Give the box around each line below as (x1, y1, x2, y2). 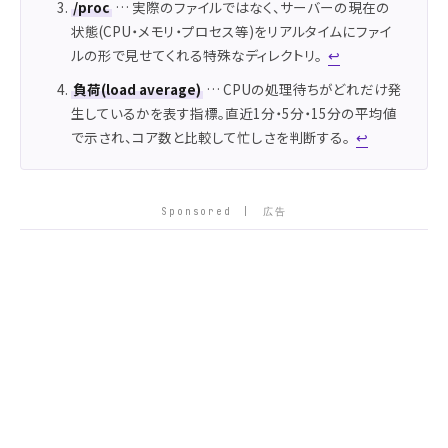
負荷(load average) (72, 79, 201, 100)
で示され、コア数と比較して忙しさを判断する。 (70, 127, 350, 148)
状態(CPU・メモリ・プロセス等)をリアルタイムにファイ (70, 21, 391, 42)
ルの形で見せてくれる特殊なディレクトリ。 (70, 45, 322, 66)
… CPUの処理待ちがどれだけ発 (202, 79, 402, 100)
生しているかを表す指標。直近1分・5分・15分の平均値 (70, 103, 397, 124)
